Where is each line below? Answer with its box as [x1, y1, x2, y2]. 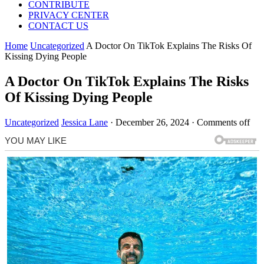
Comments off [197, 117, 250, 127]
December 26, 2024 [115, 117, 189, 127]
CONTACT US [28, 20, 88, 31]
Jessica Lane [61, 117, 108, 127]
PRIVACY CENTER [28, 9, 109, 20]
